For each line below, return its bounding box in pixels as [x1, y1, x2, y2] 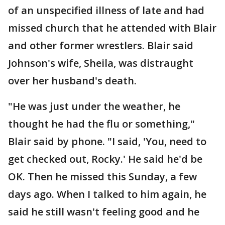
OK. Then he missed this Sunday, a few [8, 170, 197, 184]
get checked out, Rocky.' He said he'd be [8, 152, 202, 166]
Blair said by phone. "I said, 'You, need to [8, 135, 206, 149]
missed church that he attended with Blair [8, 21, 216, 35]
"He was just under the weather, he [8, 99, 180, 114]
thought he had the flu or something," [8, 117, 195, 131]
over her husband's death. [8, 74, 137, 88]
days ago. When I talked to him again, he [8, 187, 206, 201]
